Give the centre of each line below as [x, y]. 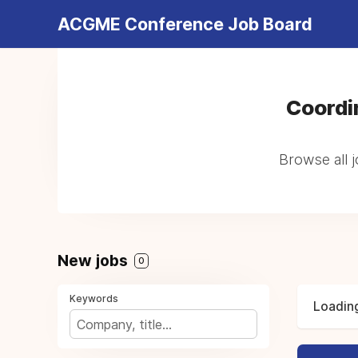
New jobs [95, 261]
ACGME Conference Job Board [185, 24]
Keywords [94, 298]
